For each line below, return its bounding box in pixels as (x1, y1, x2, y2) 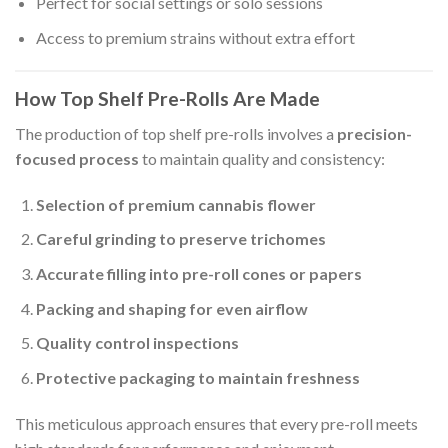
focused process (15, 149, 139, 169)
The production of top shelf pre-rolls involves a (15, 124, 337, 144)
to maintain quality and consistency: (139, 149, 385, 169)
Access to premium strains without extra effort (35, 27, 355, 47)
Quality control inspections (35, 333, 239, 353)
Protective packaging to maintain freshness (35, 367, 360, 387)
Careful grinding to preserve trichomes (35, 229, 326, 249)
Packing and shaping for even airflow (35, 298, 308, 318)
